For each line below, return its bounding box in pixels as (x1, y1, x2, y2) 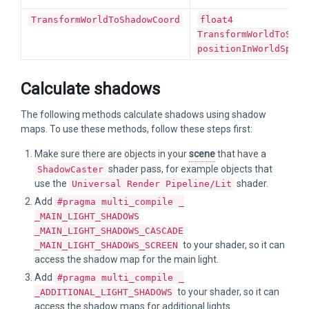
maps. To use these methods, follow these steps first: (21, 123, 252, 134)
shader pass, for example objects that (106, 163, 272, 175)
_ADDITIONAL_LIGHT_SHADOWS (34, 287, 172, 297)
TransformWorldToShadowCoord (31, 14, 180, 25)
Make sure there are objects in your (34, 148, 189, 159)
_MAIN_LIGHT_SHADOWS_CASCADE (34, 226, 183, 236)
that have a (215, 148, 266, 159)
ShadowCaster (37, 164, 103, 175)
